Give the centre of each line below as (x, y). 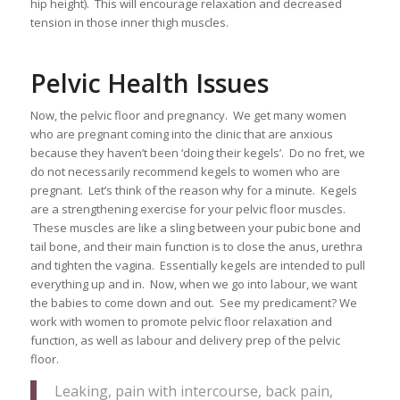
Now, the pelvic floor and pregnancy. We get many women (188, 115)
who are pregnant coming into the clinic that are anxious (181, 133)
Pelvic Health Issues (149, 83)
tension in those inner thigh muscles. (129, 22)
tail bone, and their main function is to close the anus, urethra (196, 246)
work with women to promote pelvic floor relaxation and (181, 321)
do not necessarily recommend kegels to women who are (185, 171)
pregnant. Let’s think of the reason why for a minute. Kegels (193, 190)
